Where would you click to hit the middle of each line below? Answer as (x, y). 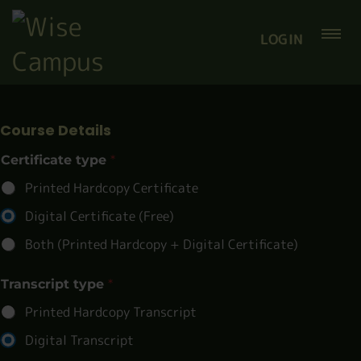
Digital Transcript (79, 340)
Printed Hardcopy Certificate (112, 188)
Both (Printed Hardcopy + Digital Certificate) (162, 244)
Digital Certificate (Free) (100, 216)
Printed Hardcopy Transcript (111, 312)
